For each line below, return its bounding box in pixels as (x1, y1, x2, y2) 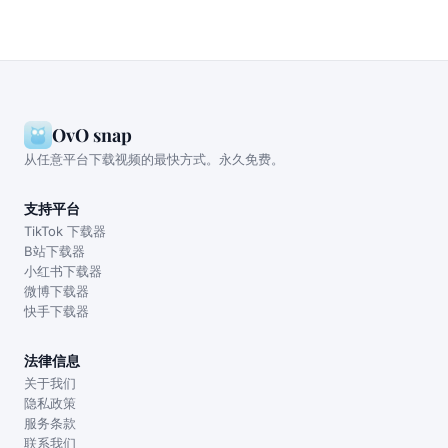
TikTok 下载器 (24, 222, 106, 239)
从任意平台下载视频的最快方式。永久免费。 (24, 150, 284, 167)
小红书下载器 (24, 262, 102, 279)
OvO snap (52, 122, 132, 147)
